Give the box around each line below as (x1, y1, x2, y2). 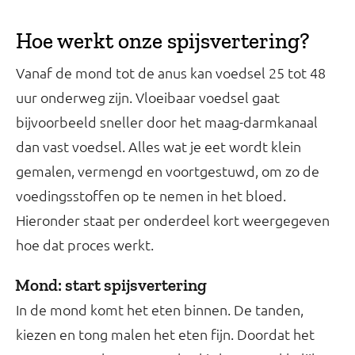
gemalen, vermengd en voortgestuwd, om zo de (16, 161, 319, 180)
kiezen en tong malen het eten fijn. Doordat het (16, 324, 315, 343)
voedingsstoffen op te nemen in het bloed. (16, 185, 286, 204)
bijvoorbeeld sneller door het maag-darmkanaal (16, 112, 318, 131)
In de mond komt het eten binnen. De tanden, (16, 300, 303, 319)
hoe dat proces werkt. (16, 235, 154, 254)
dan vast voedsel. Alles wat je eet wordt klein (16, 136, 301, 155)
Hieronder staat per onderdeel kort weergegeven (16, 210, 330, 229)
